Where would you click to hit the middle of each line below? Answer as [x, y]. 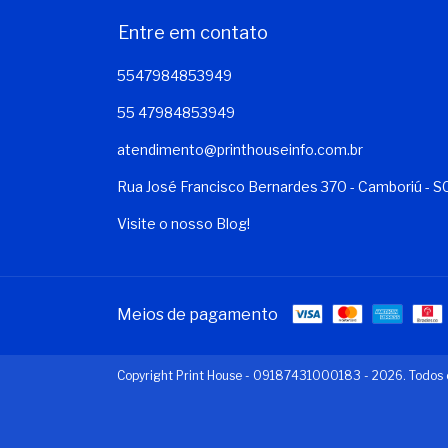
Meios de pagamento [197, 314]
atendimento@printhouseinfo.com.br [240, 149]
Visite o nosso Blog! [183, 223]
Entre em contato [193, 32]
